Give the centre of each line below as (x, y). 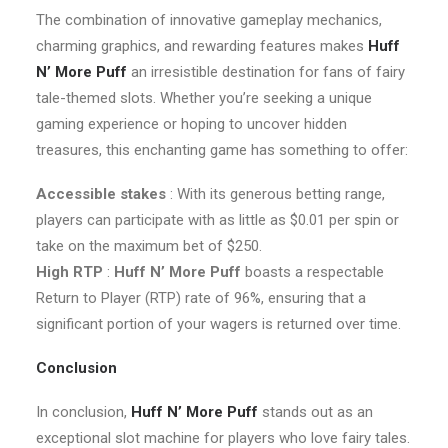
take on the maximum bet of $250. (149, 246)
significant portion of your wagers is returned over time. (218, 324)
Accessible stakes (103, 194)
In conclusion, (83, 412)
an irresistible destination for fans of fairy (268, 72)
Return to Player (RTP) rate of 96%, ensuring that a (201, 298)
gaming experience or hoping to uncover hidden (191, 124)
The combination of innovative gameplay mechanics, (209, 20)
